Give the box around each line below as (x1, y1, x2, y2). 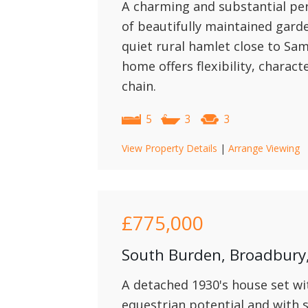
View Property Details (122, 142, 217, 155)
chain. (122, 78, 156, 94)
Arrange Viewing (228, 142, 300, 155)
